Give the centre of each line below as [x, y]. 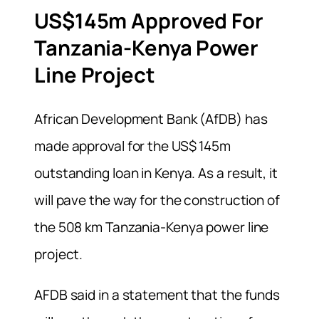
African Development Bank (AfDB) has [151, 119]
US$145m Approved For [149, 21]
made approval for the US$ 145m [132, 146]
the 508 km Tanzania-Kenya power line [152, 227]
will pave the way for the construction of [157, 200]
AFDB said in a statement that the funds [157, 294]
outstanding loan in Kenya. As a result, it [156, 173]
